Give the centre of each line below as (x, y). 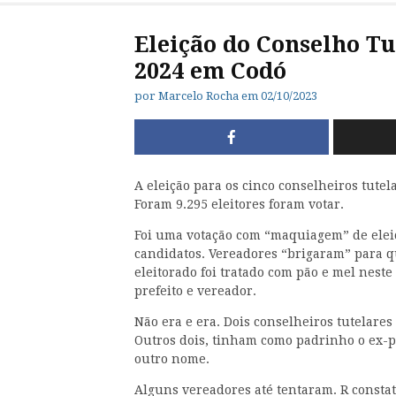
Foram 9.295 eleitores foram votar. (239, 205)
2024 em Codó (210, 72)
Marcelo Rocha (198, 96)
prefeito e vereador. (195, 291)
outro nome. (172, 359)
